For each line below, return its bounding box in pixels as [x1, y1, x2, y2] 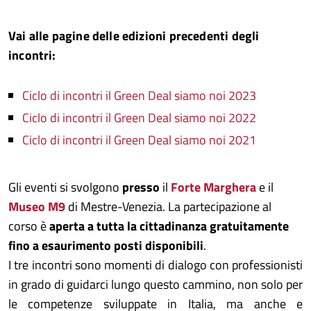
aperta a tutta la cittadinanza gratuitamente [49, 217, 289, 235]
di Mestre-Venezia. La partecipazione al [65, 197, 271, 216]
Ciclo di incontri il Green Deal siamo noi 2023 [22, 86, 256, 105]
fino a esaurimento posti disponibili [8, 236, 203, 255]
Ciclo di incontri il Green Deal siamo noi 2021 [22, 131, 256, 149]
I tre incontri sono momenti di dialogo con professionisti [8, 255, 303, 274]
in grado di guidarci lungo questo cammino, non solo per [8, 275, 303, 294]
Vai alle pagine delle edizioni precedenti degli [8, 26, 260, 45]
